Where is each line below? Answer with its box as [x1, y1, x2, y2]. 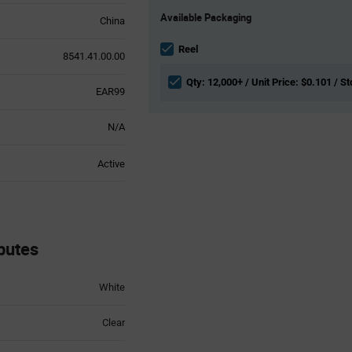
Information [148, 27, 200, 40]
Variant [148, 13, 179, 26]
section [148, 42, 181, 54]
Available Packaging [160, 9, 251, 24]
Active [97, 157, 125, 170]
